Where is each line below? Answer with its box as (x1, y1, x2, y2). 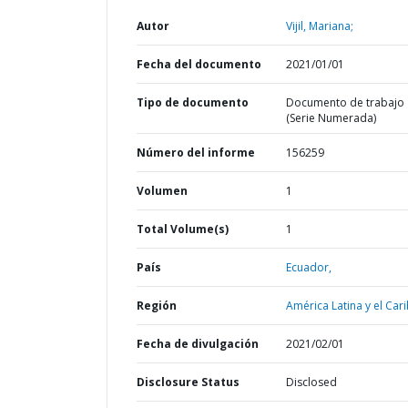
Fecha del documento (137, 56, 261, 72)
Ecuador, (285, 260, 331, 275)
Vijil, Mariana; (285, 18, 353, 34)
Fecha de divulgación (137, 336, 259, 352)
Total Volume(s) (137, 221, 229, 237)
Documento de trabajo (285, 95, 404, 110)
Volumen (137, 183, 188, 199)
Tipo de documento (137, 95, 249, 110)
